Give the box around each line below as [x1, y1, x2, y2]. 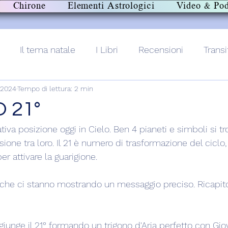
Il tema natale [20, 44, 75, 55]
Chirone [13, 1, 46, 12]
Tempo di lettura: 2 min [17, 84, 93, 93]
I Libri [96, 44, 118, 55]
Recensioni [138, 44, 183, 55]
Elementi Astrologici [67, 1, 155, 12]
